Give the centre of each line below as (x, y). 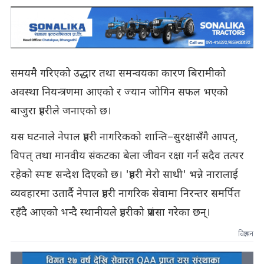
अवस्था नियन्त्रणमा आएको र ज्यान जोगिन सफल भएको (119, 93)
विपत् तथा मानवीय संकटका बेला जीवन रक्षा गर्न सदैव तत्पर (127, 156)
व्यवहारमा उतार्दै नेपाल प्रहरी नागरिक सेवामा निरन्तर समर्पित (125, 194)
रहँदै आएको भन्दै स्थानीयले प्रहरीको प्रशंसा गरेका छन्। (110, 213)
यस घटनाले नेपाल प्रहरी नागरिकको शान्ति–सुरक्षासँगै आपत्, (124, 137)
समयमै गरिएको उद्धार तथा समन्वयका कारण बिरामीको (118, 74)
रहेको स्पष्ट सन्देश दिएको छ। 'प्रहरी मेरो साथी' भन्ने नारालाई (124, 175)
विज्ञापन (246, 234)
